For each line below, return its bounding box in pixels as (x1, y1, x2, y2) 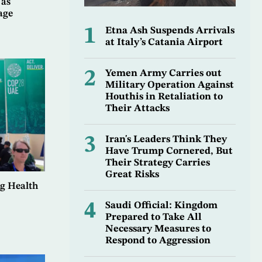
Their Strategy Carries (105, 158, 210, 168)
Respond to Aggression (105, 236, 211, 246)
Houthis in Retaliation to (105, 92, 223, 102)
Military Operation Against (105, 80, 234, 91)
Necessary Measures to (105, 224, 211, 235)
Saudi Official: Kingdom (105, 201, 218, 211)
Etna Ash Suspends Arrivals (105, 26, 235, 36)
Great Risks (105, 170, 159, 180)
